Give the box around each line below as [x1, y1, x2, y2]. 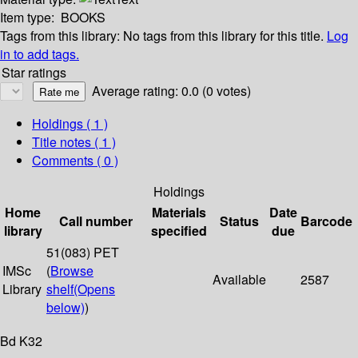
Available [213, 270, 266, 289]
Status [220, 212, 259, 231]
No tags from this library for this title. [123, 26, 324, 46]
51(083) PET [46, 243, 119, 262]
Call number [59, 212, 133, 231]
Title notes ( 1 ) [32, 133, 116, 152]
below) [46, 298, 85, 317]
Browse [50, 261, 93, 280]
